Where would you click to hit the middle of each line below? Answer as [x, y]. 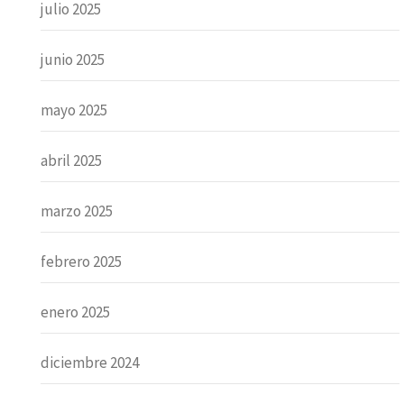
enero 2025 [75, 312]
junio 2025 [73, 59]
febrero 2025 [81, 261]
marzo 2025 [77, 211]
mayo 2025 [74, 110]
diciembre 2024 [90, 362]
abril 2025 [71, 160]
